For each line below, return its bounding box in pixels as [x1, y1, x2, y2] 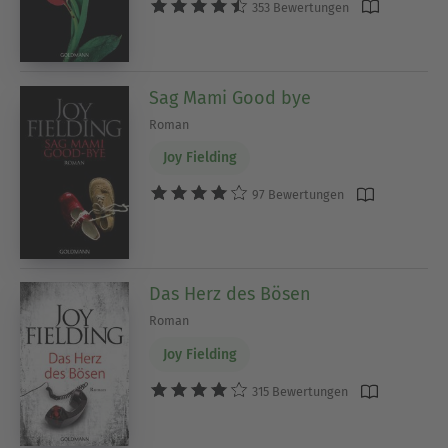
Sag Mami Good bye [149, 86, 312, 109]
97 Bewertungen [249, 187, 345, 203]
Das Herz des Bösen [149, 283, 312, 306]
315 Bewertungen [249, 383, 349, 399]
